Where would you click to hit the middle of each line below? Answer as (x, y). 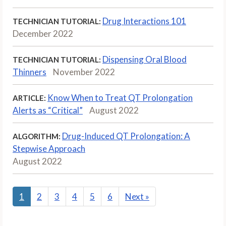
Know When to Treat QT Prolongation (120, 97)
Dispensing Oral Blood (145, 59)
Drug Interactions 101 (144, 21)
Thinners (30, 72)
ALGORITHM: (37, 136)
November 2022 (84, 72)
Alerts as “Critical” (48, 110)
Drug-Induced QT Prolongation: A (126, 136)
